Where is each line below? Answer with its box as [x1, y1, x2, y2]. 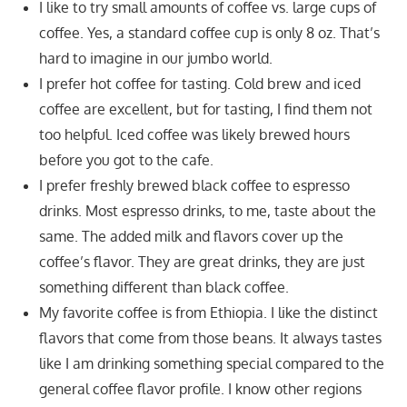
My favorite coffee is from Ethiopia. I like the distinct [38, 303, 378, 322]
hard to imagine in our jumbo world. [38, 48, 273, 67]
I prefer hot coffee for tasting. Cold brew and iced [38, 74, 361, 93]
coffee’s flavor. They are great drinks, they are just [38, 252, 365, 271]
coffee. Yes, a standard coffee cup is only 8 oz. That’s [38, 23, 380, 42]
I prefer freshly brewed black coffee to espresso [38, 175, 350, 194]
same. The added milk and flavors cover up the [38, 226, 343, 245]
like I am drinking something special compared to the [38, 353, 384, 372]
